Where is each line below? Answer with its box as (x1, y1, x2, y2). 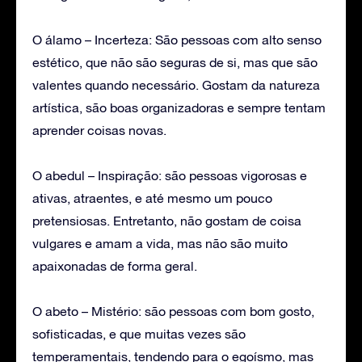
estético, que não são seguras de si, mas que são (32, 54, 318, 69)
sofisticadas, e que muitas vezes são (32, 326, 246, 341)
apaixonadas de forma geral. (32, 258, 197, 273)
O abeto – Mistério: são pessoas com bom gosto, (32, 303, 314, 318)
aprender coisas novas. (32, 122, 166, 137)
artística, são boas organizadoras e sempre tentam (32, 99, 326, 115)
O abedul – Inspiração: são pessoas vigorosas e (32, 167, 307, 183)
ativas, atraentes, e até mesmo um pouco (32, 190, 272, 205)
